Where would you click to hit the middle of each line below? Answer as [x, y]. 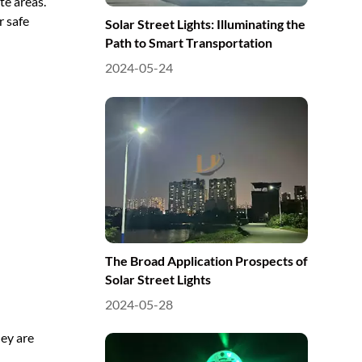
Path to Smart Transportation [188, 43]
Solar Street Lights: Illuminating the [205, 24]
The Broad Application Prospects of [206, 260]
